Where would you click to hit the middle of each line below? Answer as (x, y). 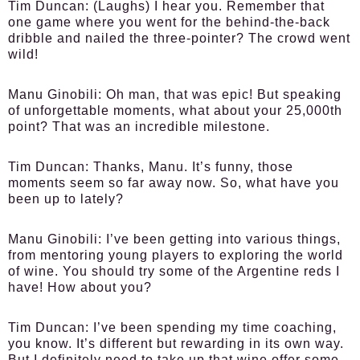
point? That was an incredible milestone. (139, 127)
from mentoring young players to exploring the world (176, 255)
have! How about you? (80, 287)
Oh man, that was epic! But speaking (222, 94)
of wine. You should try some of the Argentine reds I (174, 271)
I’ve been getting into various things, (221, 239)
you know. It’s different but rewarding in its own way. (176, 344)
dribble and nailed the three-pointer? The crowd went (179, 38)
